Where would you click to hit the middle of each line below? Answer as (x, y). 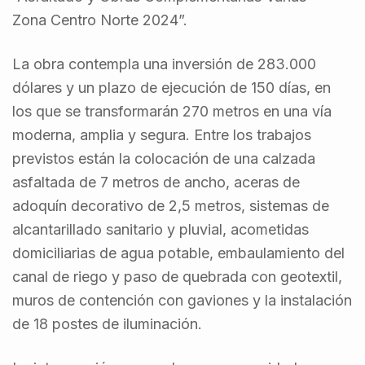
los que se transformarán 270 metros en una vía (172, 111)
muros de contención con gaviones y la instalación (182, 300)
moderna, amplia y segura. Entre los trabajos (162, 134)
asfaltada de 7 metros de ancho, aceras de (156, 182)
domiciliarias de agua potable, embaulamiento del (178, 253)
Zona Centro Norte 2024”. (100, 20)
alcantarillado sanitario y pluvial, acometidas (161, 229)
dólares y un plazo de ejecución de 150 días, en (172, 87)
